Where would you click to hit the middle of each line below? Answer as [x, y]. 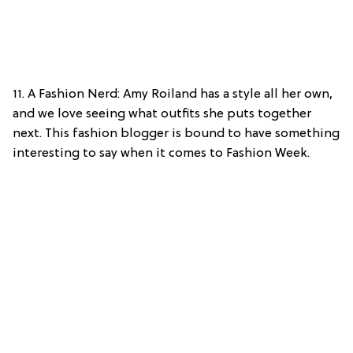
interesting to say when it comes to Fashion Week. [161, 154]
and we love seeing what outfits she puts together [162, 115]
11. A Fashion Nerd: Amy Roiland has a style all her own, [173, 95]
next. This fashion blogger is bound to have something [176, 134]
